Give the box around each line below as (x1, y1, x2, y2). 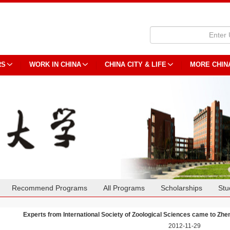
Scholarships (161, 184, 203, 192)
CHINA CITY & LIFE (105, 61, 166, 68)
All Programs (103, 184, 145, 192)
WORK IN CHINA (29, 61, 81, 68)
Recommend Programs (12, 184, 88, 192)
